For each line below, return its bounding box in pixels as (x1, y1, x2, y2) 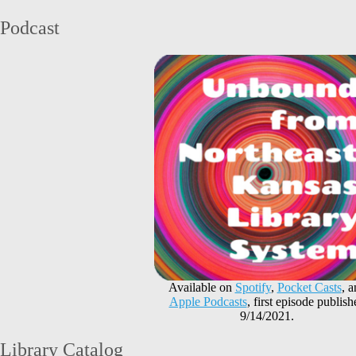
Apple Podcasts (168, 294, 247, 308)
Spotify (234, 280, 271, 294)
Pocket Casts (277, 280, 342, 294)
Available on (168, 280, 235, 294)
